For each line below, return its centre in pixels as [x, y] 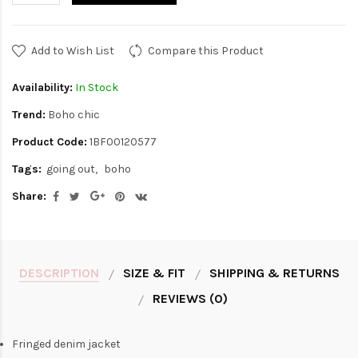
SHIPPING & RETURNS [274, 273]
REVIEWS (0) [190, 299]
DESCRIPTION [59, 273]
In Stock [95, 88]
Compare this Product [206, 51]
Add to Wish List [73, 51]
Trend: [29, 115]
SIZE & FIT [154, 273]
